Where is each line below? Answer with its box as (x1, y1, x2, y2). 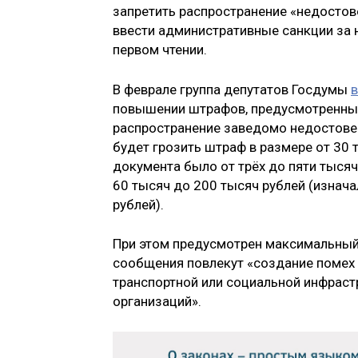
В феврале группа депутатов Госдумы (113, 81, 351, 97)
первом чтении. (113, 42, 207, 58)
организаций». (113, 293, 201, 310)
